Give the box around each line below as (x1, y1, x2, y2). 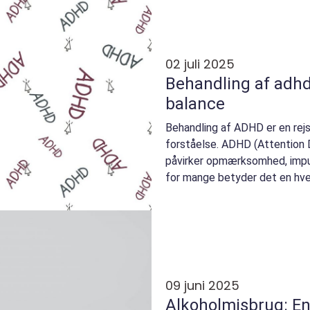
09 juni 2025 (165, 277, 239, 295)
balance (165, 94, 225, 114)
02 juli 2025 (165, 55, 235, 73)
